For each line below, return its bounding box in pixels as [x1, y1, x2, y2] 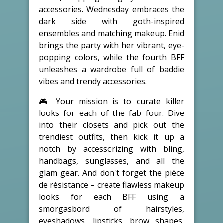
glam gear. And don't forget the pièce [39, 167, 184, 178]
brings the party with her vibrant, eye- [39, 39, 184, 51]
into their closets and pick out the [39, 119, 184, 130]
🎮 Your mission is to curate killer [39, 95, 184, 107]
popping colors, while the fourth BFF [39, 51, 184, 63]
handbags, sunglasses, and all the [39, 155, 184, 166]
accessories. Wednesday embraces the [39, 3, 184, 15]
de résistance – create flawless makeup [39, 179, 184, 190]
